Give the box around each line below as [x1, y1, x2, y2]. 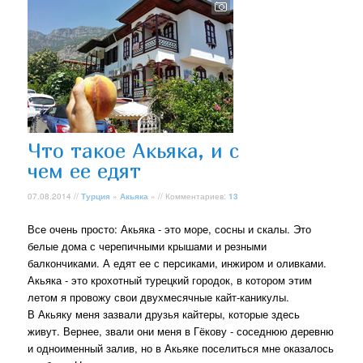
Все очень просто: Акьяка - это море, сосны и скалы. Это [28, 220, 312, 237]
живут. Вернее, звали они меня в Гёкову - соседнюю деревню [28, 322, 335, 339]
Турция [81, 190, 111, 202]
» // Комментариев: [148, 190, 229, 202]
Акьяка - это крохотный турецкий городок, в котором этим [28, 271, 313, 288]
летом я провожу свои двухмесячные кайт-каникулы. [28, 288, 290, 305]
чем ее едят [28, 159, 142, 183]
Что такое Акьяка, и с [28, 139, 240, 163]
